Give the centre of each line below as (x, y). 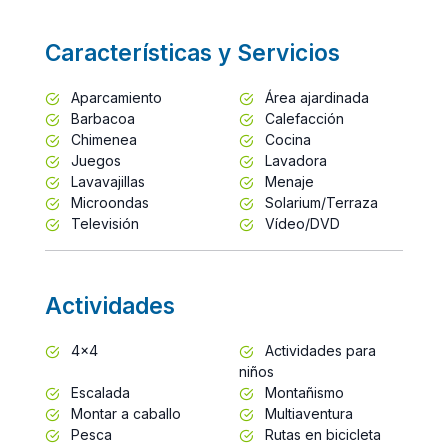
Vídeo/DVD (300, 223)
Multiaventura (307, 413)
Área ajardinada (315, 97)
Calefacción (302, 118)
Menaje (287, 181)
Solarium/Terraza (319, 202)
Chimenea (102, 139)
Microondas (108, 202)
